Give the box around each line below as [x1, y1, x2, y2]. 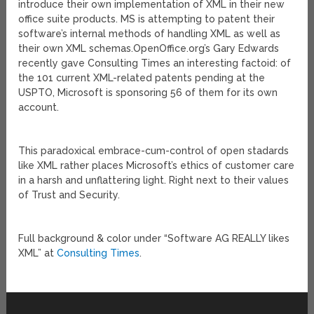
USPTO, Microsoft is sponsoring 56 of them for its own [18, 87, 278, 99]
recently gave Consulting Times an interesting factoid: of [18, 57, 292, 69]
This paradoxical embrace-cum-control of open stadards [18, 145, 289, 157]
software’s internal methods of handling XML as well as [18, 28, 281, 40]
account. [18, 102, 60, 114]
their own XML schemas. [18, 43, 134, 55]
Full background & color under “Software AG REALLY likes [18, 233, 290, 245]
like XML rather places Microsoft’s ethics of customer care [18, 160, 295, 172]
